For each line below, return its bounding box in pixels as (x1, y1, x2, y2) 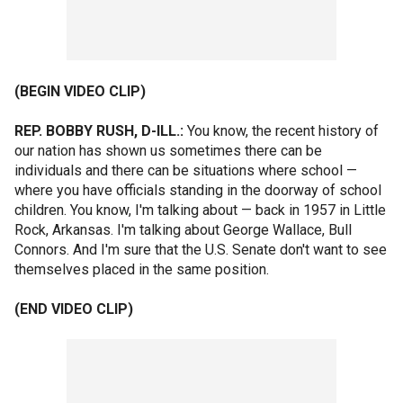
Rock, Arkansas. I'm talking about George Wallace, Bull (14, 221, 352, 238)
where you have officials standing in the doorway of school (14, 182, 381, 199)
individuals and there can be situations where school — (14, 162, 357, 179)
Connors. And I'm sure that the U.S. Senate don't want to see (14, 241, 387, 258)
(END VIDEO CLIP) (14, 300, 133, 318)
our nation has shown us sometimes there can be (14, 142, 322, 159)
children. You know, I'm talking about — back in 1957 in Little (14, 201, 386, 219)
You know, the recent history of (184, 122, 379, 139)
